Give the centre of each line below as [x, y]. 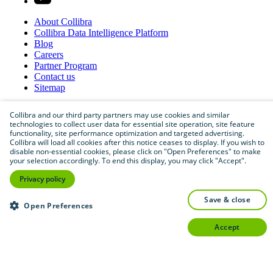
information [183, 217]
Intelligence [112, 33]
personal [144, 217]
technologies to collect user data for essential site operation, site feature [132, 124]
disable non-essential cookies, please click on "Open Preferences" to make [135, 151]
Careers [49, 55]
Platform [152, 33]
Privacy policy [42, 179]
